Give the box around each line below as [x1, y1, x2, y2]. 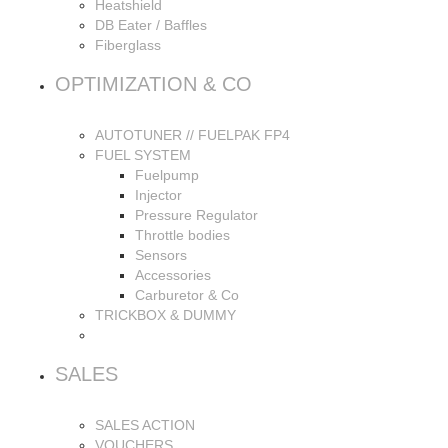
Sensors [135, 247, 187, 263]
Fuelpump [135, 167, 199, 183]
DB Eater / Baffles [95, 17, 207, 33]
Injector [135, 187, 182, 203]
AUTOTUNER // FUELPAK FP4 [95, 127, 290, 143]
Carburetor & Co [135, 287, 239, 303]
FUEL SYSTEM [95, 147, 191, 163]
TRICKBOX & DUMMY [95, 307, 236, 323]
